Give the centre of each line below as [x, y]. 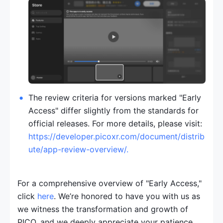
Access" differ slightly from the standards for [113, 110]
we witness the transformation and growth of [103, 209]
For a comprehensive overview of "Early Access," [110, 183]
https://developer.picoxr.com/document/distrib [116, 136]
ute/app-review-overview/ [77, 149]
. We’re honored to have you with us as [127, 196]
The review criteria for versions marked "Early [115, 97]
